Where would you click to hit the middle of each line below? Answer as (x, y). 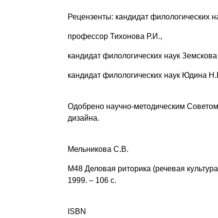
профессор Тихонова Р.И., (115, 36)
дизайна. (83, 118)
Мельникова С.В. (98, 149)
